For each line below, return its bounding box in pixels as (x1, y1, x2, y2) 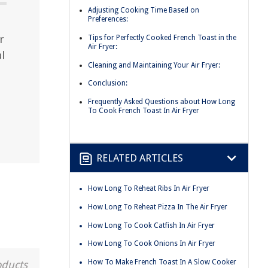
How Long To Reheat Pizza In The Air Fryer (88, 202, 227, 211)
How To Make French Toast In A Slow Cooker (88, 257, 236, 266)
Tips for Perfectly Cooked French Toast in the (88, 33, 236, 42)
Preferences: (88, 15, 128, 24)
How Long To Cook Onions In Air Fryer (88, 239, 215, 248)
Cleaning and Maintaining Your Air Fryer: (88, 60, 220, 69)
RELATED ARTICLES (96, 151, 183, 164)
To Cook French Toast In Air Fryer (88, 106, 199, 115)
